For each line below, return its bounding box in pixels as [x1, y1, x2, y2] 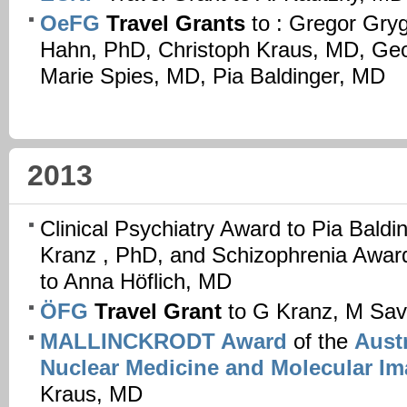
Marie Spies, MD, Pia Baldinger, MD [40, 65, 385, 89]
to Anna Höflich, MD [40, 270, 232, 294]
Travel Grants [100, 12, 245, 36]
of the [287, 329, 354, 353]
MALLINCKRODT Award [40, 329, 287, 353]
